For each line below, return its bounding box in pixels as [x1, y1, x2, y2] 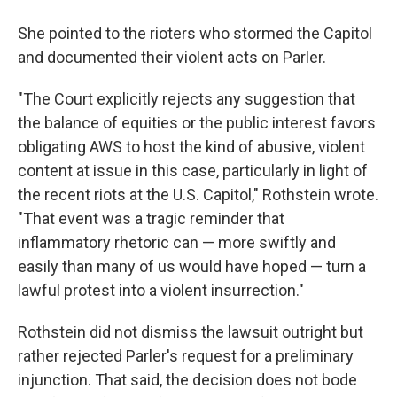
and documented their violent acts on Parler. [18, 47, 326, 66]
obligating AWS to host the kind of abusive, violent [18, 136, 365, 156]
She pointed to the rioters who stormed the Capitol [18, 23, 372, 43]
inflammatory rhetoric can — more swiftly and [18, 232, 336, 252]
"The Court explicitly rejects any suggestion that [18, 89, 355, 108]
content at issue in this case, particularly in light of [18, 160, 368, 180]
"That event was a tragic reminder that [18, 208, 284, 228]
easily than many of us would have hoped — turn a [18, 256, 366, 276]
